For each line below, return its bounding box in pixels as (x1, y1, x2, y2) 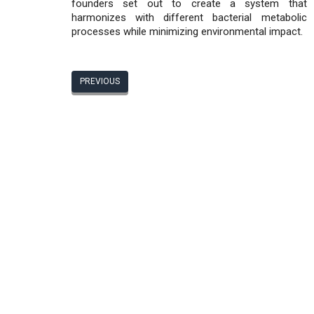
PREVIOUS (80, 76, 120, 87)
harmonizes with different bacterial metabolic (71, 11, 307, 24)
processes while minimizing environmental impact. (71, 25, 303, 38)
